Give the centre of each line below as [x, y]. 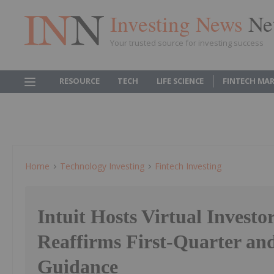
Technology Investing [102, 166]
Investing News [179, 23]
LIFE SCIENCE [180, 81]
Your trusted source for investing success [187, 43]
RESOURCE [80, 81]
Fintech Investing [188, 166]
